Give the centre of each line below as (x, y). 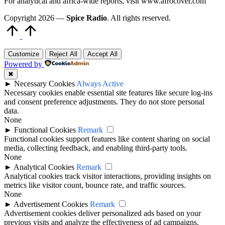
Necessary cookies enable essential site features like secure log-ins (108, 92)
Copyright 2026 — (35, 18)
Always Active (100, 83)
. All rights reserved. (139, 18)
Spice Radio (87, 18)
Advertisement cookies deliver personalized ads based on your (102, 213)
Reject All (63, 54)
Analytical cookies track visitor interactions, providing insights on (107, 176)
